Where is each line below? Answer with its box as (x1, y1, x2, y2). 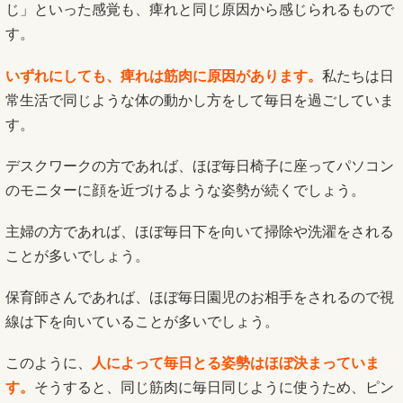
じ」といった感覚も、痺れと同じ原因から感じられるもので (5, 2, 394, 18)
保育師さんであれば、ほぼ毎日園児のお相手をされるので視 (5, 290, 394, 306)
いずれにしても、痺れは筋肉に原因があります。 (5, 67, 322, 84)
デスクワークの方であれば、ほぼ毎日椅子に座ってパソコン (5, 157, 394, 174)
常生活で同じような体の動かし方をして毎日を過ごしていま (5, 92, 394, 108)
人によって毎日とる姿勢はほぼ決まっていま (92, 355, 380, 372)
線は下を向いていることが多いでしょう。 (5, 314, 279, 330)
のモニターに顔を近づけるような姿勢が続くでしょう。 (5, 182, 365, 198)
